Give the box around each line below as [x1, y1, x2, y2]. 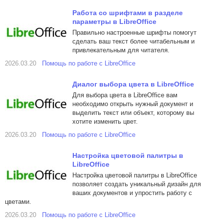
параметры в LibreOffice [72, 18, 156, 25]
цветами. [5, 198, 31, 205]
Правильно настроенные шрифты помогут [72, 29, 197, 36]
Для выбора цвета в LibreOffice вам [72, 91, 177, 99]
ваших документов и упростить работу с [72, 189, 192, 197]
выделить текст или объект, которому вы [72, 109, 194, 116]
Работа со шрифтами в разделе [72, 9, 183, 17]
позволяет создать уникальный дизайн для [72, 180, 201, 188]
